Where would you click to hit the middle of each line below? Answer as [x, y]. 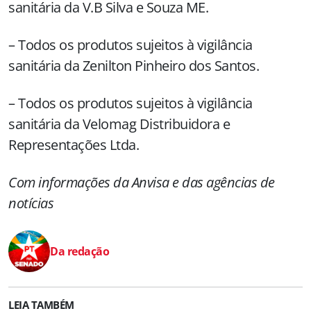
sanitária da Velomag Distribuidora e [119, 124]
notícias [31, 203]
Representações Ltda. [74, 145]
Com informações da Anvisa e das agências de [142, 182]
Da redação [79, 251]
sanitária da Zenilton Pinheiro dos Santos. [134, 66]
